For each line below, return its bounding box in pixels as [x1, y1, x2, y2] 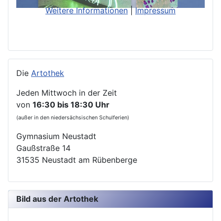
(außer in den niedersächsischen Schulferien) [16, 114, 129, 121]
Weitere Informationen [45, 5, 128, 16]
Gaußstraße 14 [16, 143, 71, 153]
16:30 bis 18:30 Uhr [33, 99, 110, 110]
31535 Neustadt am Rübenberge [16, 154, 137, 165]
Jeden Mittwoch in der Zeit [16, 87, 117, 98]
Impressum [135, 5, 176, 16]
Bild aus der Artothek [16, 193, 98, 204]
